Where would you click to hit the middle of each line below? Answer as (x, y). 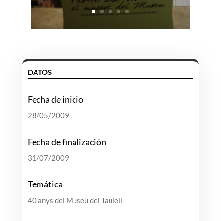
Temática (45, 184)
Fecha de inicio (55, 99)
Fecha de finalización (67, 142)
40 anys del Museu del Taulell (75, 201)
